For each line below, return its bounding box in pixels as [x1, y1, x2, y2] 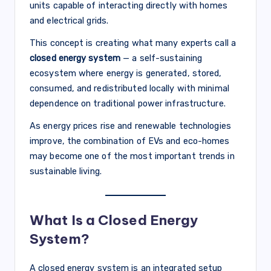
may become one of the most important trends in [30, 150, 235, 162]
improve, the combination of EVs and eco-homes [30, 135, 230, 146]
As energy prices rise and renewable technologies [30, 120, 231, 131]
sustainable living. [30, 165, 102, 177]
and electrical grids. [30, 15, 109, 26]
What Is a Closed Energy [30, 212, 198, 229]
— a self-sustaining [120, 52, 202, 64]
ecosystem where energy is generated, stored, [30, 67, 222, 79]
